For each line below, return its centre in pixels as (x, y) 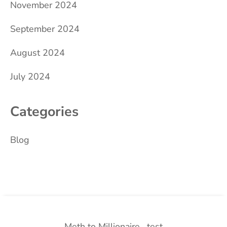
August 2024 (37, 53)
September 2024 (45, 29)
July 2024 (30, 77)
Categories (44, 112)
